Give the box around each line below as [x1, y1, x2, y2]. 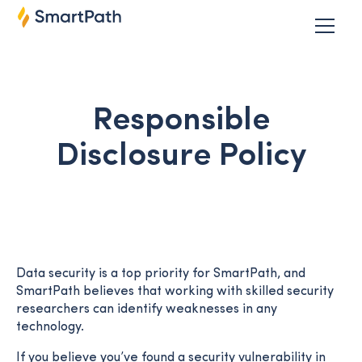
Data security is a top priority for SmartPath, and [16, 267, 305, 280]
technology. [16, 321, 84, 334]
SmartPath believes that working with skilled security [16, 285, 334, 298]
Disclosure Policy [56, 141, 306, 173]
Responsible [92, 105, 270, 137]
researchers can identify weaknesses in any [16, 303, 277, 316]
